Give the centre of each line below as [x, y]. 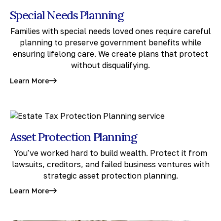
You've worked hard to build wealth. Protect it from [110, 153]
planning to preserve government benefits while [110, 42]
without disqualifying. [110, 65]
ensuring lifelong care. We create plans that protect [110, 54]
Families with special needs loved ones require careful [110, 31]
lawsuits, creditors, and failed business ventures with [110, 164]
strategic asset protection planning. [110, 175]
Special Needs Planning [67, 15]
